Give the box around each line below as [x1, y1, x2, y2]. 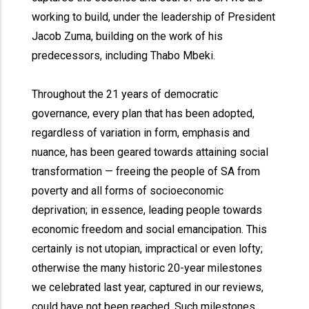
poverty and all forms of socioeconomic [32, 184, 224, 197]
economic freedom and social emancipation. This [32, 223, 268, 236]
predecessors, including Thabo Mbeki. [32, 49, 216, 62]
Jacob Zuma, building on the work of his [32, 30, 223, 43]
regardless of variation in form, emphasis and [32, 126, 250, 139]
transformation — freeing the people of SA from [32, 165, 261, 178]
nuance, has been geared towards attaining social [32, 146, 269, 159]
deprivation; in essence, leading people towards [32, 203, 263, 217]
